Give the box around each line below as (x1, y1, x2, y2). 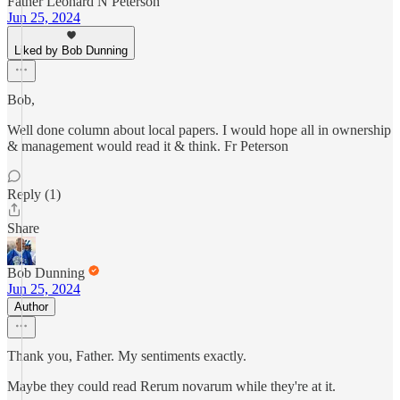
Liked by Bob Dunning (14, 44, 128, 57)
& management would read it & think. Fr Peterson (7, 138, 288, 154)
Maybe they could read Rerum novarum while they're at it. (7, 379, 336, 394)
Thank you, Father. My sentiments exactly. (7, 348, 246, 363)
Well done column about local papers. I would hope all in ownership (7, 122, 391, 137)
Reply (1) (7, 187, 61, 202)
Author (14, 300, 48, 313)
